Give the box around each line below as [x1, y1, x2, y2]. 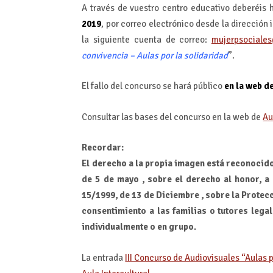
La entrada [82, 252, 126, 263]
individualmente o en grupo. [82, 221, 197, 233]
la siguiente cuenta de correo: [82, 34, 211, 46]
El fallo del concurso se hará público [82, 80, 225, 92]
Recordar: [82, 142, 124, 154]
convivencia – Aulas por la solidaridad [82, 50, 229, 62]
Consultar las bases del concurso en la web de [82, 111, 263, 122]
